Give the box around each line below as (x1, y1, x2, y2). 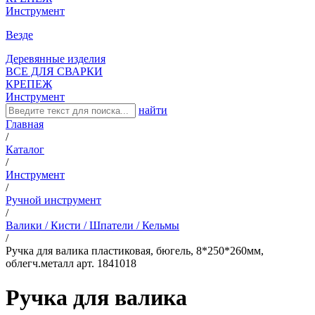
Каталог (6, 143, 44, 155)
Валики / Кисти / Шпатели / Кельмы (6, 219, 179, 231)
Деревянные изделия (6, 52, 105, 65)
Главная (6, 117, 44, 130)
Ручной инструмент (6, 193, 101, 206)
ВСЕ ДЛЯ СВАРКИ (6, 65, 103, 77)
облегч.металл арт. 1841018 (6, 257, 136, 269)
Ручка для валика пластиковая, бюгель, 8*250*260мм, (6, 244, 264, 257)
